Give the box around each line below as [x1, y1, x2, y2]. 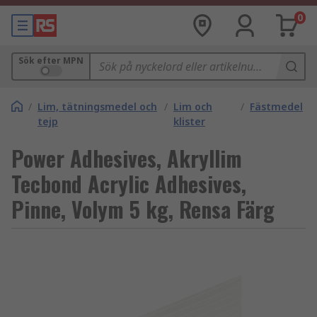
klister [173, 115, 205, 128]
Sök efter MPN [18, 54, 83, 67]
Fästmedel [250, 100, 303, 113]
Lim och [173, 100, 212, 113]
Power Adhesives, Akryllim [11, 142, 242, 174]
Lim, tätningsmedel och [38, 100, 157, 113]
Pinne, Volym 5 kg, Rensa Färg [11, 193, 275, 225]
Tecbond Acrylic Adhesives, [11, 168, 246, 200]
